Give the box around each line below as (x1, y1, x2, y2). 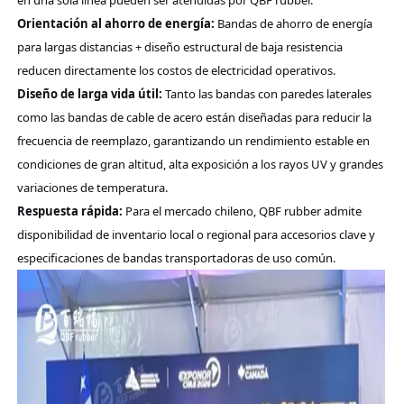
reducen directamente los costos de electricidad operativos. (16, 61, 335, 78)
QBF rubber (258, 202, 321, 219)
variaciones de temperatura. (16, 179, 168, 196)
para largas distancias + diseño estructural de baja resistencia (16, 38, 343, 55)
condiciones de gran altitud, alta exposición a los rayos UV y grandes (16, 155, 383, 172)
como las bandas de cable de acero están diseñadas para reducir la (16, 108, 372, 125)
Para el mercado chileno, (122, 202, 259, 219)
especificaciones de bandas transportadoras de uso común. (16, 249, 335, 266)
